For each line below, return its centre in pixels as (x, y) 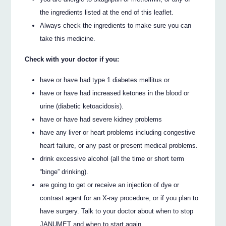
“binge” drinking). (64, 172)
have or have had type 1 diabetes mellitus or (105, 80)
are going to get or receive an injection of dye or (110, 185)
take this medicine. (68, 39)
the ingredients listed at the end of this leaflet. (107, 13)
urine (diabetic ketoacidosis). (82, 106)
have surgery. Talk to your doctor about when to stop (117, 211)
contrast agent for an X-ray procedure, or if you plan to (119, 198)
